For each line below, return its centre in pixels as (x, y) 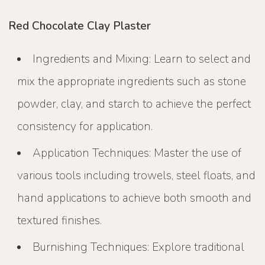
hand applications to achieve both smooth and (134, 198)
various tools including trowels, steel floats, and (136, 175)
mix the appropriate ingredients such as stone (131, 81)
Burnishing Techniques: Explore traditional (139, 247)
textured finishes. (59, 220)
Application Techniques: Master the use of (137, 153)
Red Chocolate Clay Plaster (80, 26)
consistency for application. (85, 126)
